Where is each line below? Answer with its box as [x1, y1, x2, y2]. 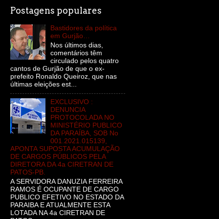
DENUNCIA [50, 106, 86, 113]
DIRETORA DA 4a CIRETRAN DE [10, 161, 113, 168]
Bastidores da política [50, 24, 117, 32]
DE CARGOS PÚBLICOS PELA [10, 153, 106, 160]
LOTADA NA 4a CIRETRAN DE [10, 209, 105, 217]
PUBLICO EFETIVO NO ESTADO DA [10, 193, 124, 201]
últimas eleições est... [10, 81, 77, 88]
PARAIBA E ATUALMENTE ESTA [10, 201, 110, 209]
